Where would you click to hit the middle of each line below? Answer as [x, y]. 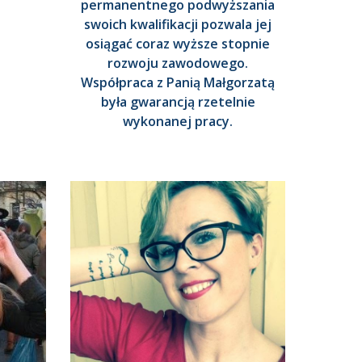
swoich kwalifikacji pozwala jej [178, 25]
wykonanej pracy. [178, 122]
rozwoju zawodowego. [178, 63]
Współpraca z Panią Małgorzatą [178, 83]
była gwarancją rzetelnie [178, 102]
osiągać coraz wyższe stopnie [178, 44]
